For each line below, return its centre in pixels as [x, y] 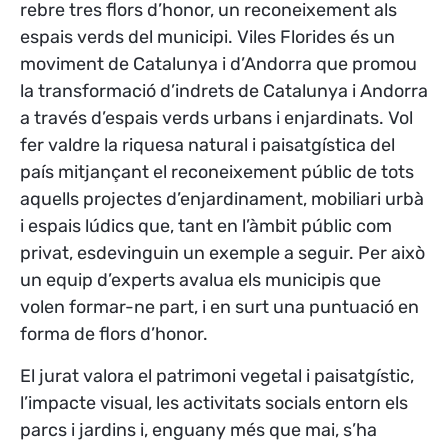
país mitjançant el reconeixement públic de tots [217, 172]
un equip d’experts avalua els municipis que [200, 280]
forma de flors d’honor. [120, 334]
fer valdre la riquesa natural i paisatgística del [207, 145]
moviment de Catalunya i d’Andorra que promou [218, 64]
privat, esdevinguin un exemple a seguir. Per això [222, 253]
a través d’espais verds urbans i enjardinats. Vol [216, 118]
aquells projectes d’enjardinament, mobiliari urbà [222, 199]
